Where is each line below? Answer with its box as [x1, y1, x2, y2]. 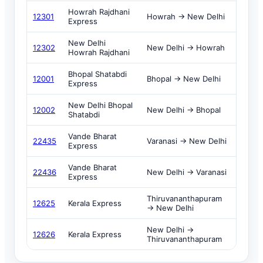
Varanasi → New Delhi [147, 136, 227, 146]
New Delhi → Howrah [147, 43, 225, 52]
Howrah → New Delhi [147, 12, 225, 21]
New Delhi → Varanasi [147, 167, 227, 177]
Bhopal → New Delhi [147, 74, 221, 83]
